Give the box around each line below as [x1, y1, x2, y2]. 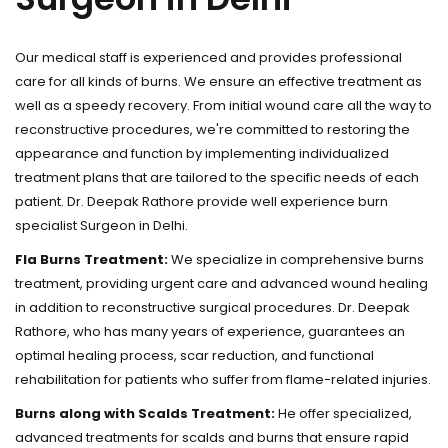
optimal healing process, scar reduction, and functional [15, 346, 374, 365]
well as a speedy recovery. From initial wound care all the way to [15, 96, 432, 115]
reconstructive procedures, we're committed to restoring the [15, 120, 410, 139]
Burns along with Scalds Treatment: [15, 404, 275, 423]
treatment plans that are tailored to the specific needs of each [15, 168, 419, 187]
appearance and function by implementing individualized [15, 144, 389, 163]
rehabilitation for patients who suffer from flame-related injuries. [15, 370, 431, 389]
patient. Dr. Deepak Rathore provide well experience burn [15, 192, 388, 211]
